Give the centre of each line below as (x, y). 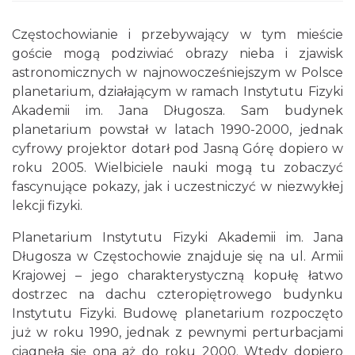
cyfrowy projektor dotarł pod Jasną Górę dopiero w (177, 149)
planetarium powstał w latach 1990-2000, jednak (177, 130)
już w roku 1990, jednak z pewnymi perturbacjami (177, 332)
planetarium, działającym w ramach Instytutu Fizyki (177, 92)
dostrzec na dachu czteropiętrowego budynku (177, 294)
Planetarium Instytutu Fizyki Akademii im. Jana (177, 237)
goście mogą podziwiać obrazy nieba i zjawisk (177, 53)
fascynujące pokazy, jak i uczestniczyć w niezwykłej (177, 187)
